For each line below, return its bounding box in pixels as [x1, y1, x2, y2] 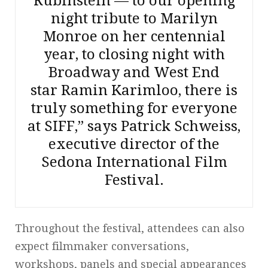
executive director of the [48, 135, 220, 153]
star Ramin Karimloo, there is [31, 81, 237, 99]
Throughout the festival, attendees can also [15, 221, 245, 234]
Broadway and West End [48, 63, 220, 81]
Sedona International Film [41, 153, 227, 170]
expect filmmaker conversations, [15, 239, 189, 252]
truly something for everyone [31, 99, 237, 117]
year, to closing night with [43, 45, 225, 63]
